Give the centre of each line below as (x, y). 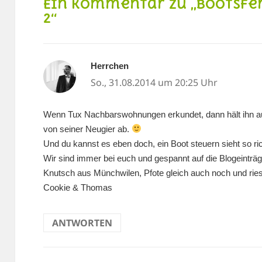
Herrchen (110, 66)
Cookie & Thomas (77, 187)
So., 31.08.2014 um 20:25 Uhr (154, 83)
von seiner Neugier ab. (87, 129)
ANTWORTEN (82, 223)
